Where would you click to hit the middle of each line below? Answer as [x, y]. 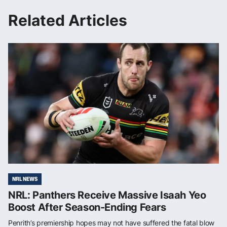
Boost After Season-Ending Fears [87, 207]
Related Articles [68, 20]
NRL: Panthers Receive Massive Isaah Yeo [107, 195]
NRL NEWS [25, 179]
